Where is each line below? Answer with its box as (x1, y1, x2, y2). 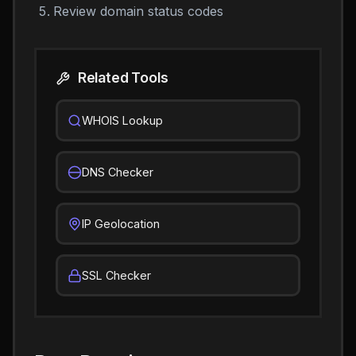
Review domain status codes (53, 3, 223, 19)
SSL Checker (82, 269, 151, 282)
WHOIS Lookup (82, 114, 163, 127)
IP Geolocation (82, 217, 160, 230)
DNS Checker (82, 165, 153, 179)
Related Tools (75, 69, 168, 86)
